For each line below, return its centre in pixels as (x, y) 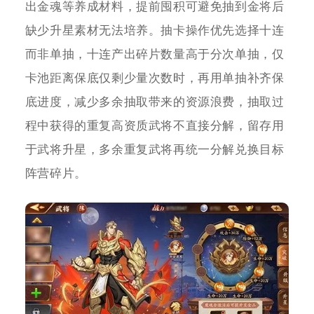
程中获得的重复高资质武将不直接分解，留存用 (155, 125)
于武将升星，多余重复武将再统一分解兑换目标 (155, 149)
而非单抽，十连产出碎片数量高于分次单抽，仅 (155, 54)
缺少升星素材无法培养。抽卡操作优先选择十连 (155, 30)
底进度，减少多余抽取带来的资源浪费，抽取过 (155, 102)
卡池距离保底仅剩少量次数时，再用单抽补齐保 (155, 78)
